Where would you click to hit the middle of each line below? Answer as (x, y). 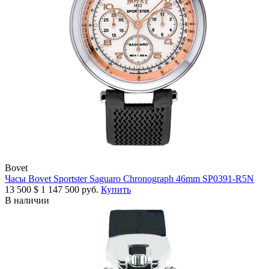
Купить (116, 190)
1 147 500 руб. (71, 190)
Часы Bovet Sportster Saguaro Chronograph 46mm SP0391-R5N (129, 179)
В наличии (27, 201)
